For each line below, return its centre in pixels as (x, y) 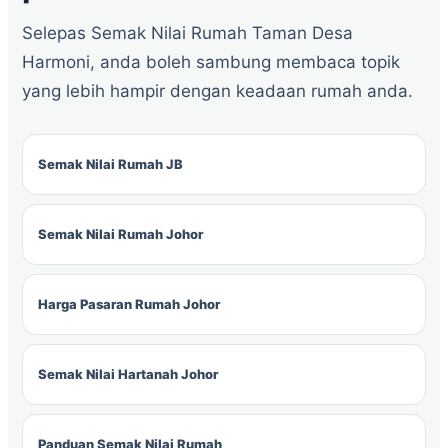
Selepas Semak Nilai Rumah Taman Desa (187, 33)
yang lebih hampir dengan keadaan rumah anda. (217, 91)
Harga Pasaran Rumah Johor (129, 304)
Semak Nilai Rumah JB (110, 164)
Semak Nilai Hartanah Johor (128, 374)
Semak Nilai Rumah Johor (120, 234)
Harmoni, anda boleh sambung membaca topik (211, 62)
